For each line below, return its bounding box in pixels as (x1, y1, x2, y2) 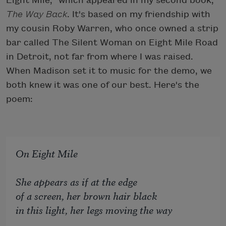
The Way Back (6, 10, 67, 20)
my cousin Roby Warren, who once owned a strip (6, 24, 218, 34)
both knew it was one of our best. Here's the (6, 80, 199, 90)
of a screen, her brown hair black (16, 188, 158, 203)
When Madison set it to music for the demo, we (6, 66, 212, 76)
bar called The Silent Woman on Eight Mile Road (6, 38, 218, 48)
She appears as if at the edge (16, 174, 138, 189)
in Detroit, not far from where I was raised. (6, 52, 193, 62)
